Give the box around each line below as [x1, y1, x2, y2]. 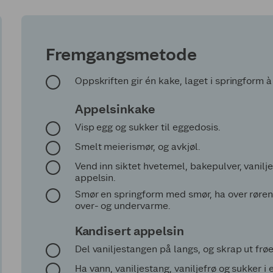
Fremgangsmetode [45, 44, 197, 65]
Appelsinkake [74, 101, 155, 116]
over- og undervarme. [74, 199, 171, 211]
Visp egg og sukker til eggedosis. [74, 121, 221, 133]
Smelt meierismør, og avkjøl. [74, 140, 200, 152]
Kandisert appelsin [74, 223, 184, 238]
